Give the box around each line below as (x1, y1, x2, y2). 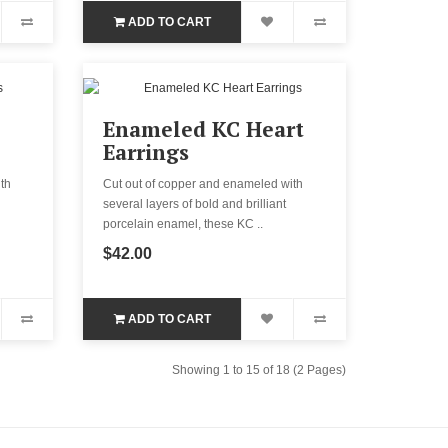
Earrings (103, 137, 190, 166)
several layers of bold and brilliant (103, 196, 287, 211)
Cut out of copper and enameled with (103, 176, 304, 191)
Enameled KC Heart (103, 114, 305, 143)
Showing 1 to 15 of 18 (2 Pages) (172, 362, 346, 377)
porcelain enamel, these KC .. (103, 216, 264, 231)
